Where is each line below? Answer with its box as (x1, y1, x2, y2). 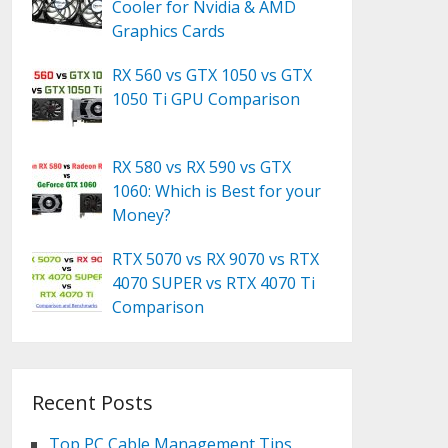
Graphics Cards (112, 20, 226, 42)
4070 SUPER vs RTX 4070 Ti (112, 272, 316, 294)
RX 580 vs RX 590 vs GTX (112, 156, 292, 178)
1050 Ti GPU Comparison (112, 88, 301, 110)
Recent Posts (32, 389, 154, 416)
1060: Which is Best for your (112, 180, 322, 202)
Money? (112, 204, 172, 226)
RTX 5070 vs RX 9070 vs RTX (112, 248, 320, 270)
